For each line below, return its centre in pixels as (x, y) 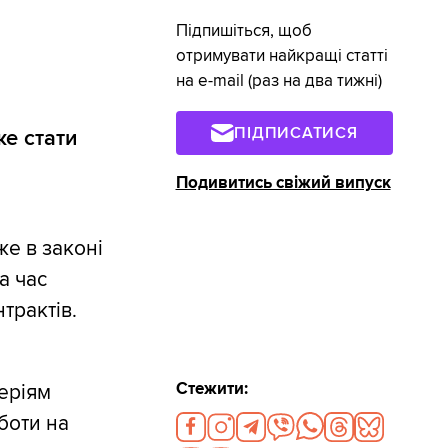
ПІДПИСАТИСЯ (296, 132)
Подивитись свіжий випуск (283, 182)
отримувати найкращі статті (281, 56)
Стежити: (211, 388)
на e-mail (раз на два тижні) (278, 81)
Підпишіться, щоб (243, 31)
